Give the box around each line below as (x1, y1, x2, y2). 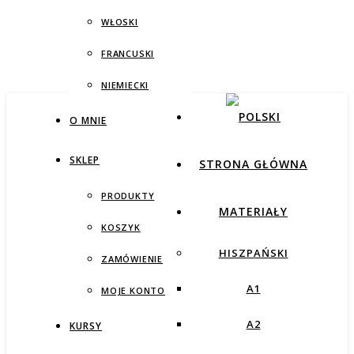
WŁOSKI (101, 16, 138, 28)
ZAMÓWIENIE (101, 253, 163, 265)
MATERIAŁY (219, 204, 288, 219)
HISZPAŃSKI (218, 246, 288, 260)
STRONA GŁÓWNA (199, 156, 307, 171)
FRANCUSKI (101, 47, 155, 59)
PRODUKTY (101, 190, 155, 201)
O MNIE (70, 114, 107, 127)
